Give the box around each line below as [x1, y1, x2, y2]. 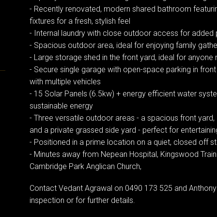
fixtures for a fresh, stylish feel [29, 16, 130, 26]
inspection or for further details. [29, 195, 135, 205]
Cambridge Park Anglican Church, [29, 161, 141, 171]
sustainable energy [29, 101, 93, 110]
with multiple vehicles [29, 77, 101, 86]
